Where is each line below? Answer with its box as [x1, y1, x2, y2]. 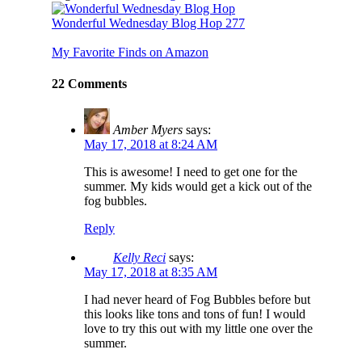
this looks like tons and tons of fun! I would [84, 307, 305, 322]
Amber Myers [113, 123, 183, 137]
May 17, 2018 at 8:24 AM [84, 137, 217, 152]
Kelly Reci [113, 250, 166, 265]
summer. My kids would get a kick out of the [84, 179, 312, 194]
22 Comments [52, 76, 127, 90]
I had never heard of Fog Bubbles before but [84, 293, 310, 307]
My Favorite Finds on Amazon [52, 44, 208, 59]
